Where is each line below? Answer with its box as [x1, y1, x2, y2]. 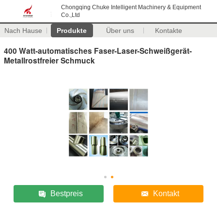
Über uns [106, 27, 135, 34]
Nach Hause [4, 27, 43, 34]
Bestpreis [50, 189, 83, 198]
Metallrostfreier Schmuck [4, 54, 95, 66]
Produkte [57, 27, 87, 34]
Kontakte [155, 27, 183, 34]
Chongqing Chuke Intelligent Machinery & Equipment [61, 4, 201, 11]
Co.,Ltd [61, 12, 80, 18]
